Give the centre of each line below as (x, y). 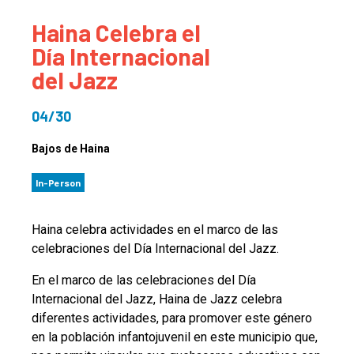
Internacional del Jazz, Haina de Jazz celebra (157, 299)
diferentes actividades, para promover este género (172, 318)
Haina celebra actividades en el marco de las (155, 230)
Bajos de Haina (71, 149)
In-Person (58, 183)
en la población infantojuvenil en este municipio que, (175, 337)
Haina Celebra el (116, 33)
